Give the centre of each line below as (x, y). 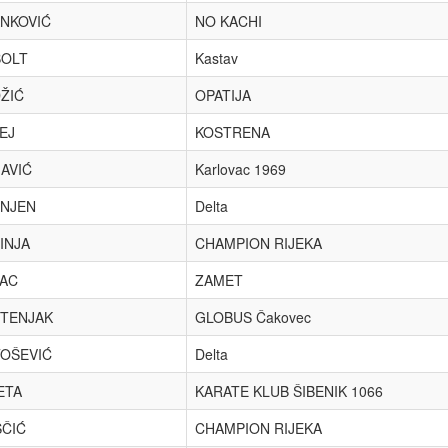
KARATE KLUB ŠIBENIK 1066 (289, 391)
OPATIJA (223, 95)
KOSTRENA (232, 132)
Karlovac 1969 (240, 169)
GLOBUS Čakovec (253, 317)
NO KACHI (228, 21)
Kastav (216, 58)
